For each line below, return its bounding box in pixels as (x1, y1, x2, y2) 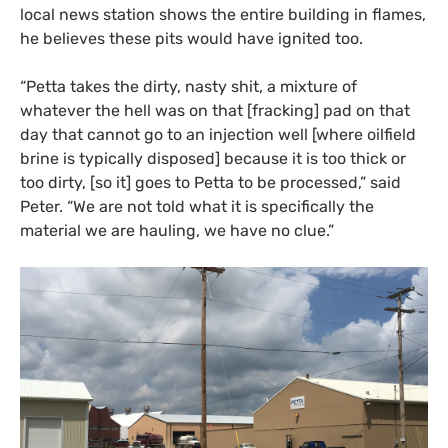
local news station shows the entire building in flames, (20, 4, 426, 24)
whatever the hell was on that (20, 100, 247, 120)
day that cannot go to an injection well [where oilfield (20, 124, 416, 144)
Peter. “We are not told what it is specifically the (20, 196, 374, 216)
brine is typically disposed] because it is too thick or (20, 148, 406, 168)
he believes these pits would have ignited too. (20, 28, 363, 48)
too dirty (20, 172, 82, 192)
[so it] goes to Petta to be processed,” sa (90, 172, 387, 192)
